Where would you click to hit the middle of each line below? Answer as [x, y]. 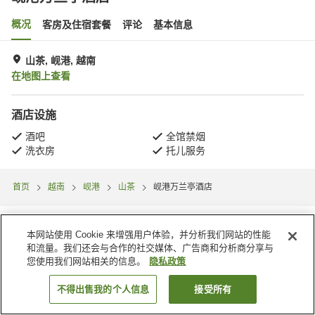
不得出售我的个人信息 [103, 289]
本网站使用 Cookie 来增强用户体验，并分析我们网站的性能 [149, 234]
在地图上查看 [41, 76]
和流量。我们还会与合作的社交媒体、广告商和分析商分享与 [150, 248]
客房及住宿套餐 [77, 25]
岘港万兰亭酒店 [183, 187]
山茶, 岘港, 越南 [60, 60]
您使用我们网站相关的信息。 [86, 261]
